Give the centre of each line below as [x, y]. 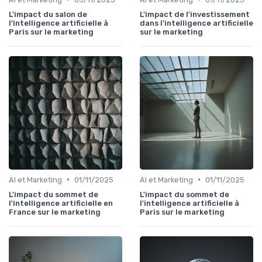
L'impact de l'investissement [195, 14]
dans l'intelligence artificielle [196, 23]
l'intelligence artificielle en [61, 203]
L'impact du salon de [48, 14]
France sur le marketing [55, 212]
